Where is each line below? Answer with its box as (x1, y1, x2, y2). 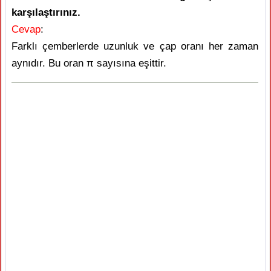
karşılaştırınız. (11, 7, 80, 19)
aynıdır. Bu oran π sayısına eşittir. (11, 57, 166, 70)
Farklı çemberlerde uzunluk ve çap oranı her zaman (11, 41, 258, 53)
